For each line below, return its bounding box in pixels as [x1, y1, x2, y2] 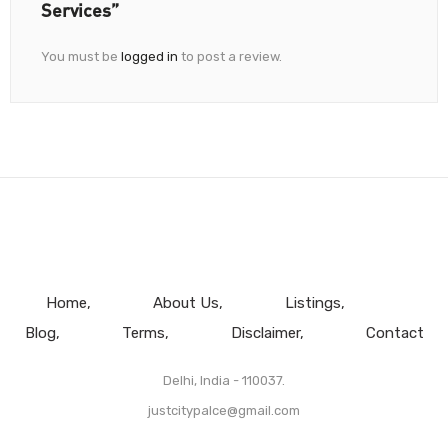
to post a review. [178, 49, 282, 65]
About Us [152, 294, 219, 313]
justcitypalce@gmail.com [148, 403, 300, 419]
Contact [365, 324, 424, 343]
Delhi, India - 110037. [163, 373, 285, 389]
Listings [284, 294, 341, 313]
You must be [41, 49, 121, 65]
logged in [121, 49, 178, 65]
